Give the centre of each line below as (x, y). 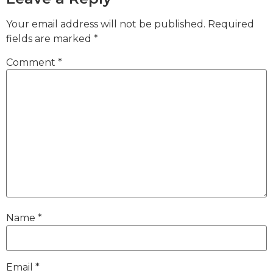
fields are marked (50, 38)
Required (231, 24)
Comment (32, 63)
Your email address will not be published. (106, 24)
